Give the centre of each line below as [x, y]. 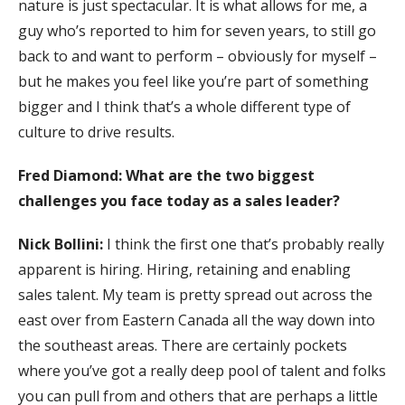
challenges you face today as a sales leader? [179, 200]
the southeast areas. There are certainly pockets [183, 345]
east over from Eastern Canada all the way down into [197, 320]
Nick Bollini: [62, 244]
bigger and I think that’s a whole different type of [184, 106]
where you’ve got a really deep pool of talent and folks [202, 370]
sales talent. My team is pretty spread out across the [195, 294]
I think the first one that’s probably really [245, 244]
